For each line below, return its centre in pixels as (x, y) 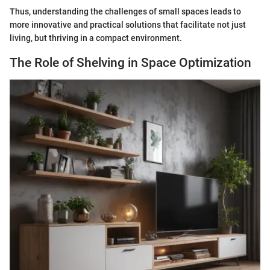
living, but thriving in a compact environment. (96, 38)
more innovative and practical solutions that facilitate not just (128, 25)
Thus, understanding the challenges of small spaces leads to (125, 12)
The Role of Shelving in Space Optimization (130, 63)
